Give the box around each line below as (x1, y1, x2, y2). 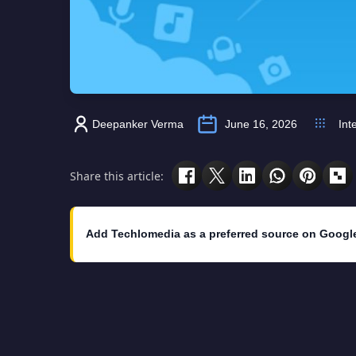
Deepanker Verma (92, 118, 184, 131)
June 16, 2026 (225, 118, 297, 131)
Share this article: (70, 168, 164, 184)
